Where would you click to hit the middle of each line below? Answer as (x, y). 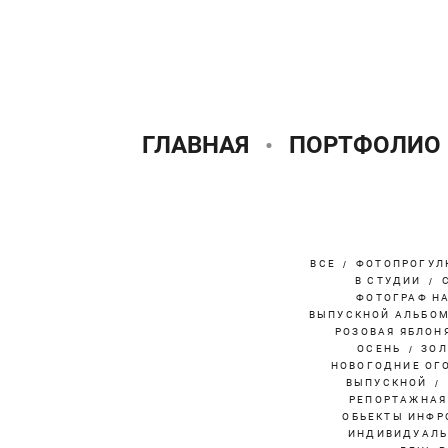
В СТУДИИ (388, 280)
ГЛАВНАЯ (195, 144)
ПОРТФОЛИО (364, 144)
